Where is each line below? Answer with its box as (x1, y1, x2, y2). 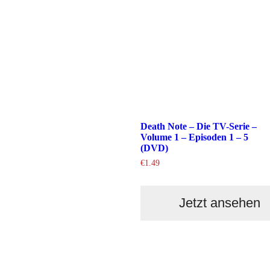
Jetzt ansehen (178, 195, 260, 211)
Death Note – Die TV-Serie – (140, 121, 257, 132)
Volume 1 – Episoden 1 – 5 (140, 132, 248, 143)
